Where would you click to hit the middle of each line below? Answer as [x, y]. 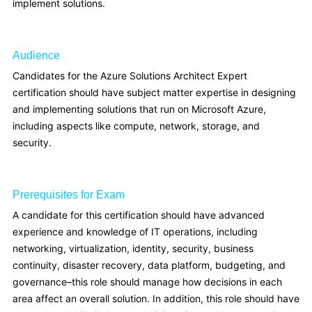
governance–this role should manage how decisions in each [147, 282]
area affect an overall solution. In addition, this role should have [156, 298]
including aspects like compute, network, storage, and [136, 126]
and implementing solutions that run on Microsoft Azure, [139, 109]
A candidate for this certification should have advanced [139, 215]
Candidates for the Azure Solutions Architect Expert [130, 76]
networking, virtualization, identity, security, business [133, 248]
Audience [36, 55]
